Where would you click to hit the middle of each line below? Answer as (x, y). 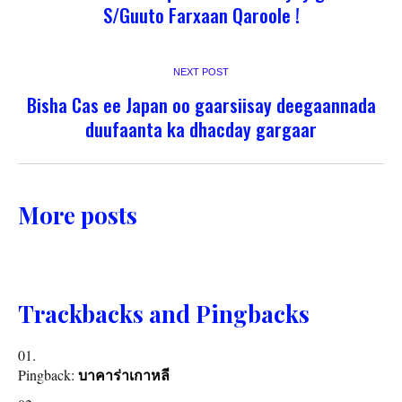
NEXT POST (201, 72)
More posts (78, 215)
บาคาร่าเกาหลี (124, 376)
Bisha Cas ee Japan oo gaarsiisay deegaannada (201, 105)
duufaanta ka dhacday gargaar (201, 129)
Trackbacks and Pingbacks (164, 314)
